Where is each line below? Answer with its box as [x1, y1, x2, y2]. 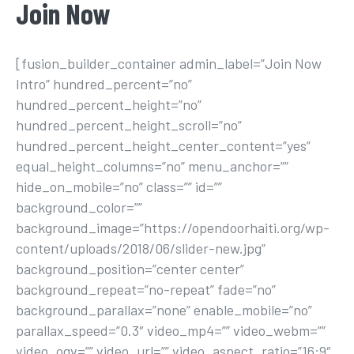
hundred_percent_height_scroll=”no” [16, 116, 242, 134]
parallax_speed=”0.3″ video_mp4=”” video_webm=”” [16, 322, 326, 339]
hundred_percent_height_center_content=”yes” [16, 137, 311, 154]
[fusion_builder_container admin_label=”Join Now [16, 55, 322, 72]
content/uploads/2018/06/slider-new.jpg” [16, 239, 265, 257]
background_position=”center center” [16, 260, 244, 277]
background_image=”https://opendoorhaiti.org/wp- [16, 219, 330, 236]
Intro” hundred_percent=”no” [16, 75, 192, 92]
